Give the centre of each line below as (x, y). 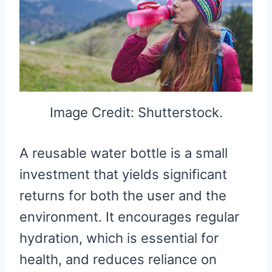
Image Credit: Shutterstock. (136, 113)
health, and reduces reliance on (118, 260)
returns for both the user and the (123, 196)
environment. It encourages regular (129, 217)
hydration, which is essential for (119, 238)
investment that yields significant (123, 175)
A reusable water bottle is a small (124, 153)
